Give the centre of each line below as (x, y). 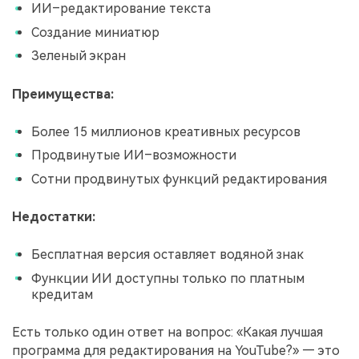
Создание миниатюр (95, 32)
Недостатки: (54, 217)
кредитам (62, 294)
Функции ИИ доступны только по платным (168, 278)
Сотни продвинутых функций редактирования (179, 179)
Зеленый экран (79, 56)
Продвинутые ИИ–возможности (134, 155)
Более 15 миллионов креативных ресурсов (166, 131)
